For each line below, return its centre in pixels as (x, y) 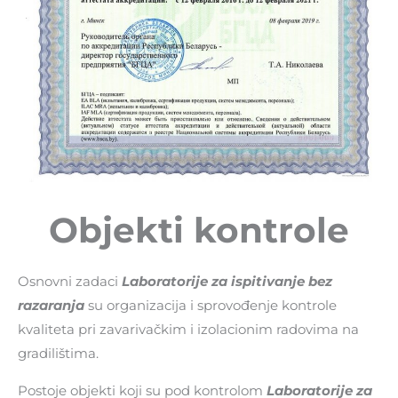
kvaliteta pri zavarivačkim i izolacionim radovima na (188, 330)
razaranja (51, 306)
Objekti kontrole (199, 231)
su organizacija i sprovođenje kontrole (211, 306)
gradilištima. (58, 354)
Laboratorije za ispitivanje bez (227, 282)
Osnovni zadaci (70, 282)
